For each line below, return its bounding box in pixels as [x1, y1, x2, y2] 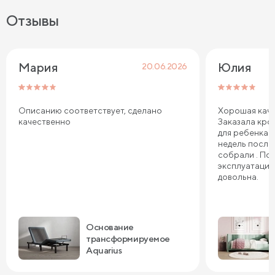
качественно [18, 117, 71, 127]
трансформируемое [86, 233, 170, 244]
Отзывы [6, 12, 59, 29]
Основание [86, 221, 134, 232]
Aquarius [86, 244, 122, 255]
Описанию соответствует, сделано [18, 106, 162, 116]
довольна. [218, 172, 258, 182]
